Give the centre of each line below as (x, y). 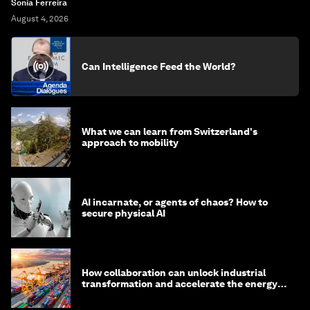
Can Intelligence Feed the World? (159, 66)
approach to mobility (130, 142)
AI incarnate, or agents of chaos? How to (175, 202)
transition (105, 294)
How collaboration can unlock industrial (174, 272)
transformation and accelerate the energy (180, 283)
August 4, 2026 (40, 18)
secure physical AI (124, 213)
